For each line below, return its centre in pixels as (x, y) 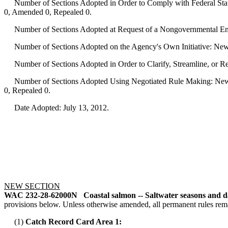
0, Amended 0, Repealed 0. (48, 12)
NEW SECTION (32, 186)
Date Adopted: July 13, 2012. (56, 108)
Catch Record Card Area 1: (74, 222)
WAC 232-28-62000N (41, 195)
